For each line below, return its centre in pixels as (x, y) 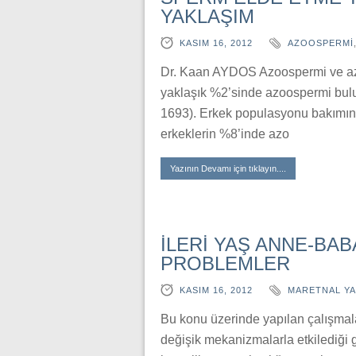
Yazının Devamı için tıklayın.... (228, 168)
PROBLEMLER (225, 263)
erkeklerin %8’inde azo (225, 134)
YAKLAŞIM (207, 16)
